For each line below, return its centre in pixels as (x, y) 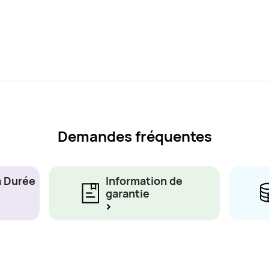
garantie (128, 193)
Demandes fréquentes (134, 136)
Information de (144, 180)
